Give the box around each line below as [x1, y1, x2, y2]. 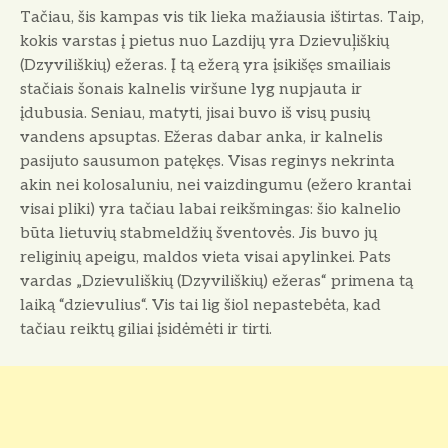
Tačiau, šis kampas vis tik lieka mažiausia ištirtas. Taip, [20, 7, 424, 27]
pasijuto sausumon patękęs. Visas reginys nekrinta [20, 151, 395, 171]
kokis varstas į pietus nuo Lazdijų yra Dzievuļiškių [20, 31, 389, 51]
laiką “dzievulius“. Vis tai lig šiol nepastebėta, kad [20, 295, 381, 315]
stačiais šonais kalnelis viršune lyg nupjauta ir [20, 79, 362, 99]
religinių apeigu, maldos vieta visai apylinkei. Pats [20, 247, 391, 267]
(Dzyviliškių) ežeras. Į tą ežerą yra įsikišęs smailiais [20, 55, 391, 75]
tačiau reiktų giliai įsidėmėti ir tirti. [20, 319, 272, 339]
